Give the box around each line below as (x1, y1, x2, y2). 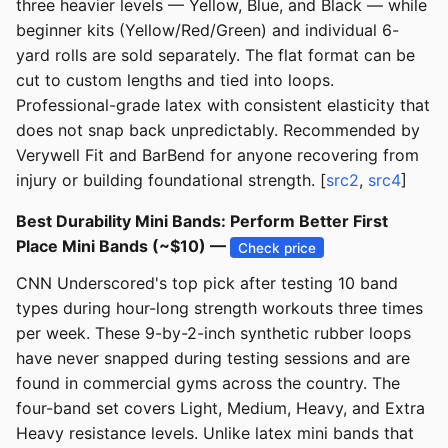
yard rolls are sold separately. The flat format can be (16, 45, 415, 66)
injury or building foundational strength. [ (16, 170, 326, 191)
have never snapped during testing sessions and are (16, 348, 410, 369)
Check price (238, 239, 317, 256)
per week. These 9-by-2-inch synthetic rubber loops (16, 323, 411, 344)
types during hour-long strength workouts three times (16, 298, 423, 319)
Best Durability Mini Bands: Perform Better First (16, 211, 388, 232)
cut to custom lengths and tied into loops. (16, 70, 334, 91)
